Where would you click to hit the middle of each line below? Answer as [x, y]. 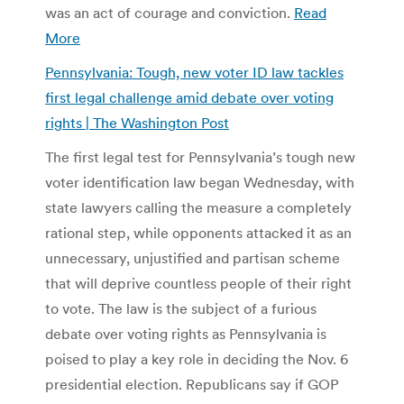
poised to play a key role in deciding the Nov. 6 [197, 358]
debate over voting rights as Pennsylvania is [186, 333]
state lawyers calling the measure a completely [198, 207]
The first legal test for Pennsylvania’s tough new [200, 156]
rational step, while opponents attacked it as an [198, 232]
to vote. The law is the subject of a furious [181, 308]
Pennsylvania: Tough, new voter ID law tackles [194, 72]
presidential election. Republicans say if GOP [192, 384]
